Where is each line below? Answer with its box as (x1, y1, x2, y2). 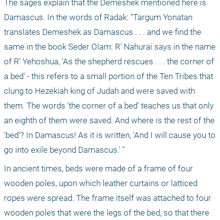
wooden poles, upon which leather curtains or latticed (4, 178, 197, 189)
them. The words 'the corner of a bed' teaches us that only (4, 101, 214, 111)
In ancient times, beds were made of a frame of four (4, 164, 193, 174)
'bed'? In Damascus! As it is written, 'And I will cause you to (4, 130, 216, 140)
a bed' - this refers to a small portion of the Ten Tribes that (4, 71, 213, 82)
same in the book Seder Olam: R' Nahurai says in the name (4, 42, 216, 52)
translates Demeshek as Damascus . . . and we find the (4, 27, 201, 37)
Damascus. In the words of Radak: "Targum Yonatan (4, 12, 192, 23)
